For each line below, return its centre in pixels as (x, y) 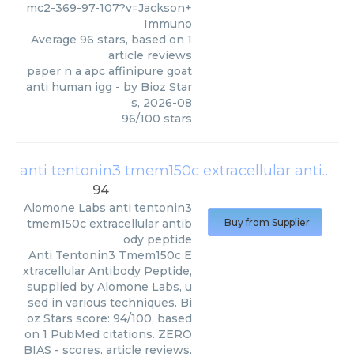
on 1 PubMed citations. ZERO (108, 334)
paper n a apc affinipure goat (109, 71)
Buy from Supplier (267, 222)
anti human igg (69, 87)
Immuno (168, 24)
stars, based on (141, 40)
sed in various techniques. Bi (110, 303)
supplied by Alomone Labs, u (109, 287)
